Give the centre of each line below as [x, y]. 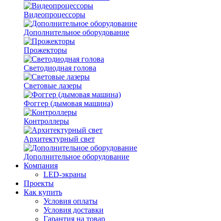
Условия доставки [74, 210]
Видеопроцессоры [55, 15]
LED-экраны [65, 174]
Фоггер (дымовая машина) [68, 103]
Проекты [39, 183]
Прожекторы [45, 50]
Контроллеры [46, 121]
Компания [41, 166]
